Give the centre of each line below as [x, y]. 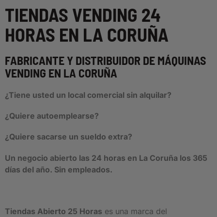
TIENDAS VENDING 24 [83, 15]
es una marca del [135, 211]
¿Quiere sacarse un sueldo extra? [69, 137]
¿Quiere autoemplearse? [52, 116]
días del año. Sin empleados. [59, 169]
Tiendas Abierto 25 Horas [54, 211]
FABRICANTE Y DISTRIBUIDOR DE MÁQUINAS [105, 60]
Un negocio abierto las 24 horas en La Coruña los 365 [106, 158]
